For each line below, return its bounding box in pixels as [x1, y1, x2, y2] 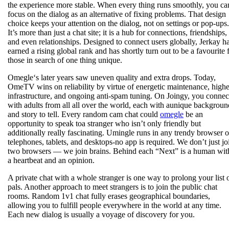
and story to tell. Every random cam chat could [8, 109, 160, 119]
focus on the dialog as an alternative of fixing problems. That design [8, 9, 226, 18]
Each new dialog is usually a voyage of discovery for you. [8, 210, 195, 219]
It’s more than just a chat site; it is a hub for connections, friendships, [8, 28, 227, 37]
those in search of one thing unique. [8, 55, 122, 64]
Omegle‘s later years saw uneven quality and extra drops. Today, [8, 73, 216, 82]
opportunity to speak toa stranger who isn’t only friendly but [8, 119, 201, 128]
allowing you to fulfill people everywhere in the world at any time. [8, 200, 221, 210]
